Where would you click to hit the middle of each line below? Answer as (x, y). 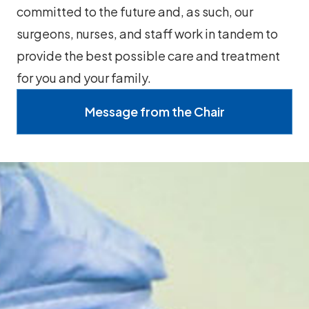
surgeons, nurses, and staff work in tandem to (147, 33)
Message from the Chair (154, 111)
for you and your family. (84, 78)
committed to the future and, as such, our (135, 11)
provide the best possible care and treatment (148, 56)
